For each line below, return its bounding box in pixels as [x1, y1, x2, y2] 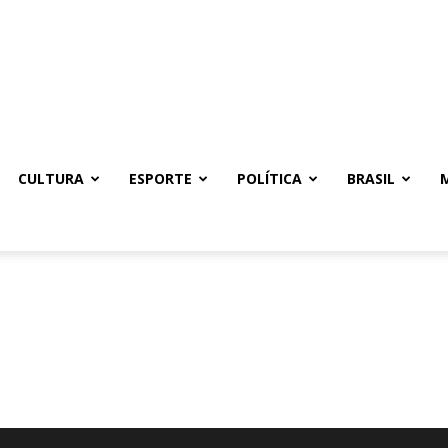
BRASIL [347, 169, 395, 188]
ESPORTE [129, 169, 192, 188]
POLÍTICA [237, 169, 302, 188]
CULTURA [18, 169, 84, 188]
